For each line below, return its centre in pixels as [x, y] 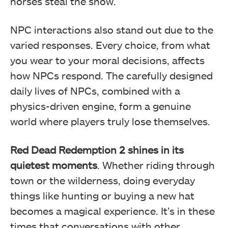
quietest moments [54, 165]
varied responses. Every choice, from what [110, 45]
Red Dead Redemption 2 [68, 150]
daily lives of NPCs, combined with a [95, 91]
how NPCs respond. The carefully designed [111, 76]
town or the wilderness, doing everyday [103, 180]
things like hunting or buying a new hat [102, 196]
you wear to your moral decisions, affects [107, 60]
